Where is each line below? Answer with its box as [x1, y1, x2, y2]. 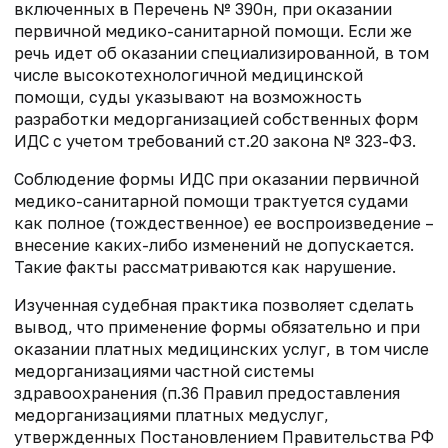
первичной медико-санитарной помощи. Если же [14, 21, 412, 42]
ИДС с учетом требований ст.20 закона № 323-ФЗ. [14, 131, 416, 152]
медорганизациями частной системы [14, 361, 315, 382]
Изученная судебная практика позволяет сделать [14, 295, 414, 316]
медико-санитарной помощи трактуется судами [14, 191, 408, 212]
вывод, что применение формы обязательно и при [14, 317, 420, 338]
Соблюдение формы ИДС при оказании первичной [14, 169, 419, 190]
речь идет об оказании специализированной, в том [14, 43, 429, 64]
